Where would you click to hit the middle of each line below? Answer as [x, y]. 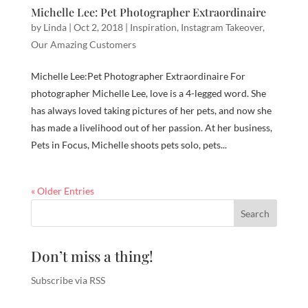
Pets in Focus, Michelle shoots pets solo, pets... [129, 145]
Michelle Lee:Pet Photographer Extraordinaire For [138, 76]
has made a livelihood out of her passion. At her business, [151, 128]
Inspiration [153, 27]
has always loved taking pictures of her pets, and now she [151, 111]
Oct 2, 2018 [98, 27]
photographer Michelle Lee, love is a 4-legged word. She [148, 93]
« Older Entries [62, 191]
